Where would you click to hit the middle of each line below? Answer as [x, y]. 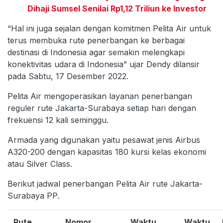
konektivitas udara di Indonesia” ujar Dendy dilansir [104, 64]
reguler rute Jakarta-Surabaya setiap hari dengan [102, 108]
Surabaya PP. [33, 195]
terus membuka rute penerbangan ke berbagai [96, 40]
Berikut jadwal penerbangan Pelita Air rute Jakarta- [105, 183]
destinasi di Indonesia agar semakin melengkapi [96, 52]
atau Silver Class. [40, 164]
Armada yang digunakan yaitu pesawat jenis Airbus [104, 140]
